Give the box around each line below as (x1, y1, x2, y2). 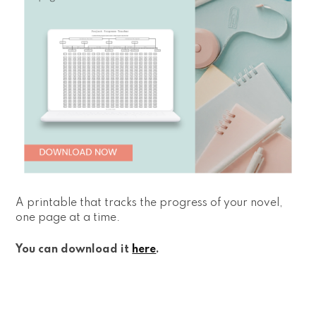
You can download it (16, 243, 133, 255)
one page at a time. (16, 212, 121, 224)
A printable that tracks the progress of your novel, (16, 197, 284, 209)
